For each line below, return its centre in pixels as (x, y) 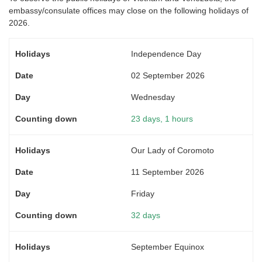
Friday (143, 193)
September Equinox (168, 247)
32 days (146, 215)
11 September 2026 (168, 172)
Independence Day (166, 54)
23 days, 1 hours (162, 118)
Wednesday (153, 97)
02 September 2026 (168, 75)
